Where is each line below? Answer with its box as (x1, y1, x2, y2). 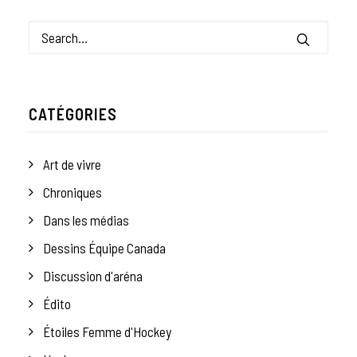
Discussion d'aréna (43, 268, 143, 284)
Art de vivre (43, 156, 101, 173)
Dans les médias (43, 212, 129, 229)
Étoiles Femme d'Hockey (43, 324, 171, 340)
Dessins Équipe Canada (43, 240, 166, 257)
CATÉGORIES (29, 104, 117, 124)
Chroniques (43, 184, 102, 201)
